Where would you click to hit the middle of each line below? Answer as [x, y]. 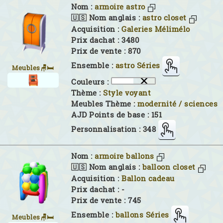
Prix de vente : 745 [106, 200]
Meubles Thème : [104, 104]
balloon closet [169, 167]
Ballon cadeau [148, 178]
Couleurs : [91, 82]
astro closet [164, 18]
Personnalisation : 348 [113, 129]
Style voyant [127, 93]
